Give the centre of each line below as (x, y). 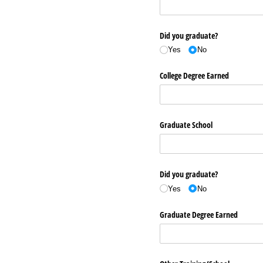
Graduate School (186, 125)
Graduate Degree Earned (199, 214)
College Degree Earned (194, 75)
